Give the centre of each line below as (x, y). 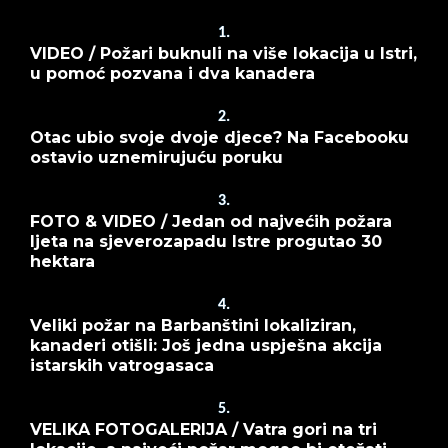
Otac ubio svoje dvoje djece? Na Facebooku (219, 137)
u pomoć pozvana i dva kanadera (172, 73)
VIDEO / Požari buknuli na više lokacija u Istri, (223, 53)
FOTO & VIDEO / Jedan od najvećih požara (211, 221)
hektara (62, 261)
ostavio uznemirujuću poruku (156, 157)
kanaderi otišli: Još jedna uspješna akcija (206, 345)
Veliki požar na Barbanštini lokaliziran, (193, 325)
